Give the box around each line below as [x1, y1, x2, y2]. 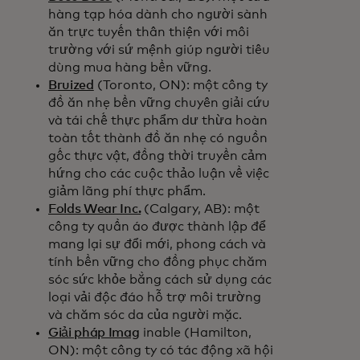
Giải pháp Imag [48, 326, 140, 339]
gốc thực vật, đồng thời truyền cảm [48, 149, 267, 162]
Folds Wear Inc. [48, 202, 141, 215]
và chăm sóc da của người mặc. [48, 309, 242, 321]
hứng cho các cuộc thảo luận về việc [48, 167, 269, 180]
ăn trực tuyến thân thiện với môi [48, 26, 249, 39]
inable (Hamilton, [139, 326, 252, 339]
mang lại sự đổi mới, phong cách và [48, 238, 266, 251]
